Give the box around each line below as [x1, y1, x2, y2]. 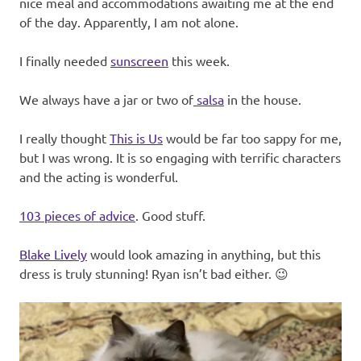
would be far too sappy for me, [163, 130, 342, 147]
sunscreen [110, 52, 168, 69]
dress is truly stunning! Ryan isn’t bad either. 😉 [19, 265, 288, 282]
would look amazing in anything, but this [87, 246, 321, 263]
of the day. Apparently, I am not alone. [19, 14, 239, 31]
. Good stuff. [135, 207, 205, 224]
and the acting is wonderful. [19, 168, 178, 185]
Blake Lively [19, 246, 87, 263]
